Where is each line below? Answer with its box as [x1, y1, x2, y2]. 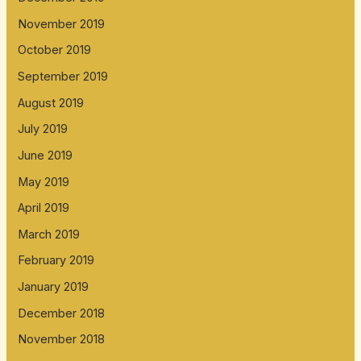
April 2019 [18, 201, 70, 216]
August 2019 [18, 95, 85, 110]
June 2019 [18, 147, 73, 163]
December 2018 [18, 305, 106, 321]
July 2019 [18, 122, 68, 137]
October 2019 [18, 43, 92, 58]
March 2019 [18, 226, 81, 242]
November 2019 [18, 16, 106, 31]
